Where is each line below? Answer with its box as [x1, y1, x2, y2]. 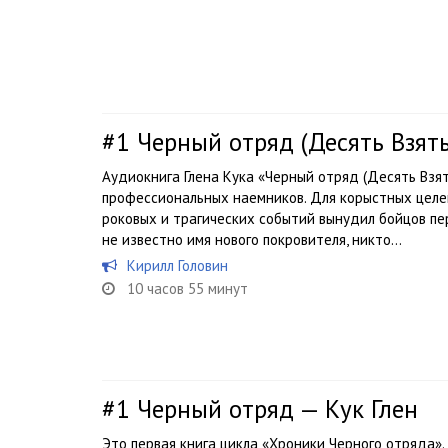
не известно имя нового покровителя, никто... [102, 230, 402, 249]
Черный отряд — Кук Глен [137, 393, 418, 425]
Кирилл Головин [127, 256, 228, 275]
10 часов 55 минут [127, 279, 248, 298]
